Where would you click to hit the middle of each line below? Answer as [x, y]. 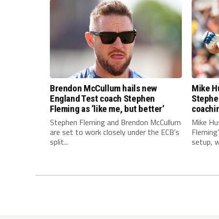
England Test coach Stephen [103, 99]
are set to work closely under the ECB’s [115, 132]
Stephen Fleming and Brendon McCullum [115, 122]
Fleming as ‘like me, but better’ [107, 109]
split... [59, 142]
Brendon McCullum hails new [104, 88]
